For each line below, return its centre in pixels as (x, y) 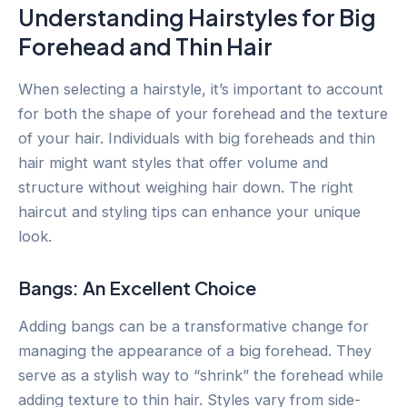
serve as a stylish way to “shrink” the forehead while (201, 375)
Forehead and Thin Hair (145, 47)
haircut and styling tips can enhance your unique (189, 211)
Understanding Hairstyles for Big (197, 18)
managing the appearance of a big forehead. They (195, 350)
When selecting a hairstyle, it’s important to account (201, 89)
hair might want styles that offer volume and (173, 162)
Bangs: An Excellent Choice (137, 287)
